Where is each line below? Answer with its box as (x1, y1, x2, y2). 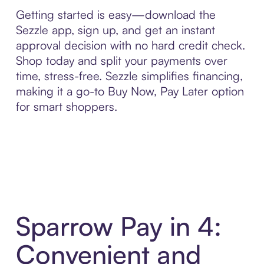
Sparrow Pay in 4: (15, 210, 222, 243)
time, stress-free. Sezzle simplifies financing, (15, 68, 243, 83)
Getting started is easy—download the (15, 6, 216, 22)
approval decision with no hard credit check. (15, 37, 245, 52)
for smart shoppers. (15, 98, 117, 114)
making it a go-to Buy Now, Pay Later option (15, 83, 244, 98)
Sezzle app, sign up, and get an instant (15, 22, 215, 37)
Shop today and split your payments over (15, 52, 227, 68)
